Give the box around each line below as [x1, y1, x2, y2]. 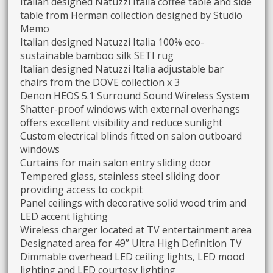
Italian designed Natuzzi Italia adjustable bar [20, 62, 224, 76]
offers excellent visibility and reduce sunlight [20, 115, 223, 129]
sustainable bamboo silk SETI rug [20, 48, 174, 62]
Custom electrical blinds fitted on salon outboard [20, 129, 243, 143]
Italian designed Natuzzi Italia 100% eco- [20, 35, 205, 49]
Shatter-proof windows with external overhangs [20, 102, 241, 116]
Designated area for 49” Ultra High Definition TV [20, 236, 243, 250]
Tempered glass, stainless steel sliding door [20, 169, 221, 183]
